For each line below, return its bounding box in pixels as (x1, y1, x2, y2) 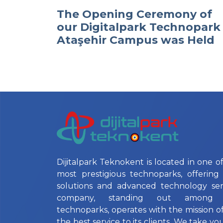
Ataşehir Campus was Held (57, 33, 215, 47)
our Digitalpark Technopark (57, 20, 221, 34)
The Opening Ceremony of (57, 7, 212, 21)
